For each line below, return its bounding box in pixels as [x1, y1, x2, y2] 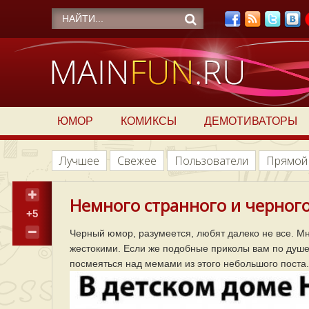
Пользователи [175, 153, 248, 168]
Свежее [117, 153, 157, 168]
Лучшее [59, 153, 99, 168]
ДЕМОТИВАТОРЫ [203, 115, 297, 127]
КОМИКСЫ [120, 115, 177, 127]
